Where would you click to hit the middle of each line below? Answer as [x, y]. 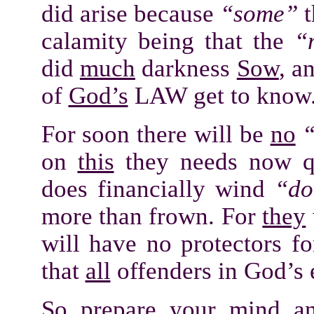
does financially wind [158, 189]
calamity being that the [168, 41]
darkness [186, 68]
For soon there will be [156, 134]
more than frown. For [152, 216]
